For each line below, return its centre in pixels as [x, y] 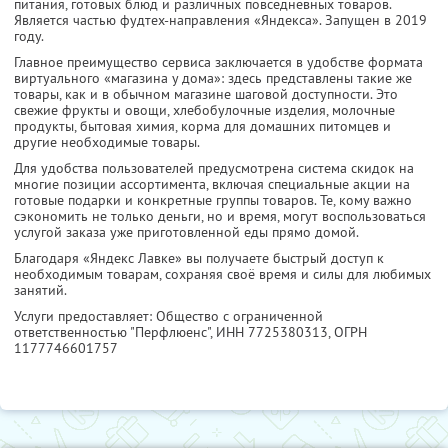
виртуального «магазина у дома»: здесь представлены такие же [213, 78]
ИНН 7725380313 [272, 332]
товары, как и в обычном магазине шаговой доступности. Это [206, 94]
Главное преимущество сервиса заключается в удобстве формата [218, 62]
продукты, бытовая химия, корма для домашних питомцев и [202, 126]
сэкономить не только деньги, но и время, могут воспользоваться [220, 216]
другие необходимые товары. [107, 142]
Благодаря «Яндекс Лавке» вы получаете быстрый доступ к [199, 258]
